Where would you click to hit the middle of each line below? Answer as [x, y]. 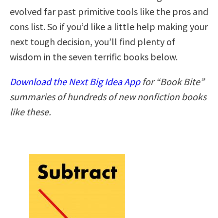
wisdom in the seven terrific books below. [94, 56]
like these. [30, 111]
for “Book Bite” [172, 81]
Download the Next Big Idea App [75, 81]
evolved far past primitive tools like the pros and [109, 11]
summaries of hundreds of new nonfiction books [108, 96]
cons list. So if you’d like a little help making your [109, 26]
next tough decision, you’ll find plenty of [92, 41]
